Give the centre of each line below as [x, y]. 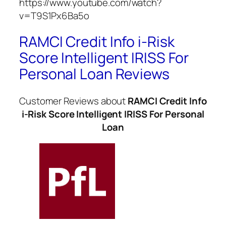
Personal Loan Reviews [94, 74]
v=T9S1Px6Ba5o [54, 15]
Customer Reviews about [74, 101]
